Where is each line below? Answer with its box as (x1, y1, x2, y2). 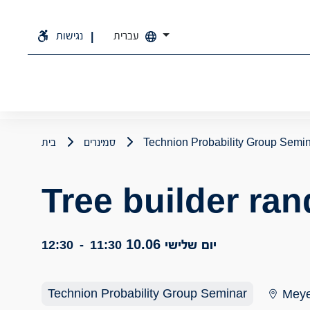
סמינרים (84, 136, 116, 148)
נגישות (56, 29, 84, 42)
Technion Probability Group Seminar (48, 286, 247, 300)
